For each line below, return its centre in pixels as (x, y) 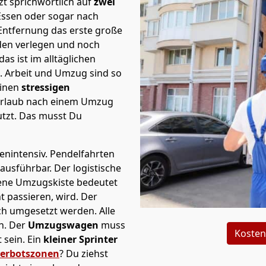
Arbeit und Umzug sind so (63, 73)
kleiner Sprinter (79, 239)
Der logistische (88, 168)
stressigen (46, 87)
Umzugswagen (64, 225)
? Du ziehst (84, 254)
